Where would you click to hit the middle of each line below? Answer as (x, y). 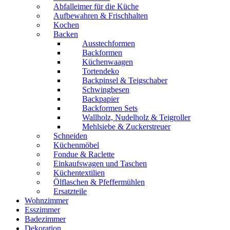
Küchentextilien (79, 173)
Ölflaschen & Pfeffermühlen (99, 182)
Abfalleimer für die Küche (96, 7)
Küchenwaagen (108, 62)
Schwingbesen (106, 90)
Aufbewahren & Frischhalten (101, 16)
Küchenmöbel (76, 145)
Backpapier (101, 99)
